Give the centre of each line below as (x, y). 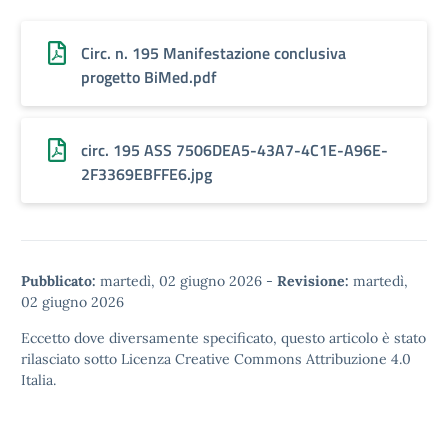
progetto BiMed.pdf (149, 77)
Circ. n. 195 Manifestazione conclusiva (213, 53)
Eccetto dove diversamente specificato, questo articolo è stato (223, 338)
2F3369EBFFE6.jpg (146, 174)
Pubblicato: (58, 281)
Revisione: (313, 281)
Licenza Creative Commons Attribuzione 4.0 (266, 359)
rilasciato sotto (71, 359)
